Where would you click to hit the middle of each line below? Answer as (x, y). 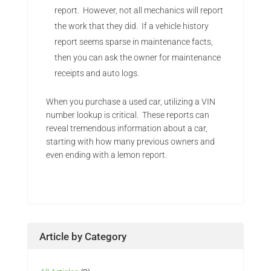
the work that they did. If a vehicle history (131, 26)
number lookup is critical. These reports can (127, 115)
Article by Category (83, 237)
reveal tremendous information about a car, (126, 129)
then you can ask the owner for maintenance (137, 58)
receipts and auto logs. (97, 73)
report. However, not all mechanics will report (139, 11)
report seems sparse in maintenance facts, (133, 42)
